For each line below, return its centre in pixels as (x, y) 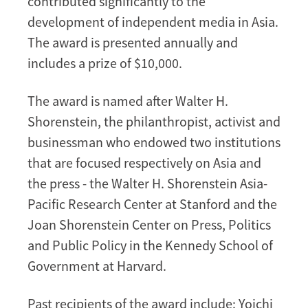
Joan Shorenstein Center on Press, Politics (149, 224)
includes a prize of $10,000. (105, 63)
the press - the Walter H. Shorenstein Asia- (147, 183)
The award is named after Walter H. (128, 100)
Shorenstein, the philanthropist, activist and (154, 121)
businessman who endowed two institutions (154, 142)
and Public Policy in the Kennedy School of (150, 245)
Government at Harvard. (97, 265)
